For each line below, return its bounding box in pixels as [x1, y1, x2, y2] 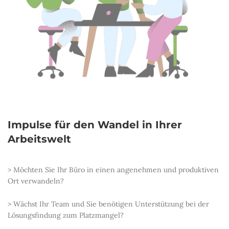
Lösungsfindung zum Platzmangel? [8, 211, 124, 220]
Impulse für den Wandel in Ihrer [8, 119, 182, 131]
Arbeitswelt [8, 133, 71, 146]
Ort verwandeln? [8, 176, 64, 186]
